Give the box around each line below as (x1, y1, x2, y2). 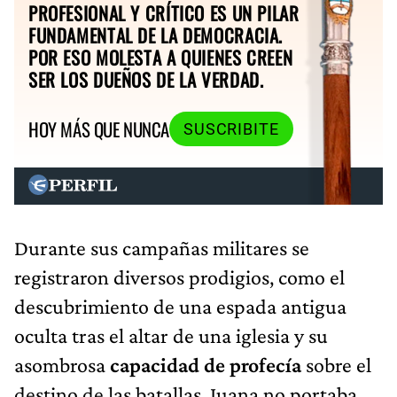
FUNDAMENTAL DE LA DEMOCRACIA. (28, 20, 284, 49)
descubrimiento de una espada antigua (14, 293, 346, 318)
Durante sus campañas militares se (14, 235, 309, 260)
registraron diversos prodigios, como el (14, 264, 345, 289)
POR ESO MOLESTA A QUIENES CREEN (28, 43, 293, 71)
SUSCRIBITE (183, 120, 279, 138)
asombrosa (14, 352, 110, 377)
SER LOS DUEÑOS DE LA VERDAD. (28, 65, 264, 93)
